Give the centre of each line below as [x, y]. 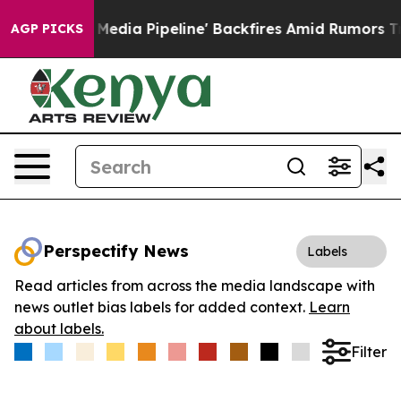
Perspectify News [116, 251]
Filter [368, 351]
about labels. [59, 328]
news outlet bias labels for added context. [162, 307]
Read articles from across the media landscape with [195, 286]
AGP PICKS [47, 29]
